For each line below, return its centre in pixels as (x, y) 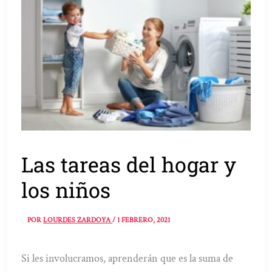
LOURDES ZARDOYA (78, 220)
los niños (66, 189)
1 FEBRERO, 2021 (144, 220)
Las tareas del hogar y (129, 164)
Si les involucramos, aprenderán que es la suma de (127, 259)
